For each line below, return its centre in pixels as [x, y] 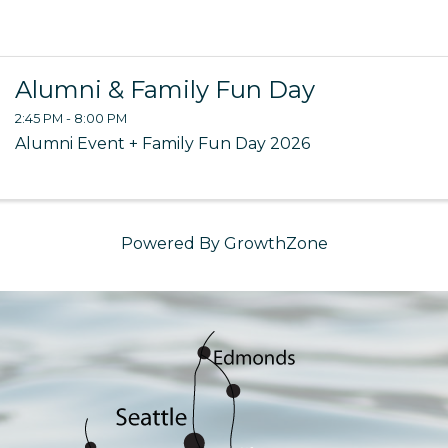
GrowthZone [275, 243]
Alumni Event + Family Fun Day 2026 [163, 143]
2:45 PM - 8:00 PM [71, 118]
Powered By [172, 243]
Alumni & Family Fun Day [165, 89]
